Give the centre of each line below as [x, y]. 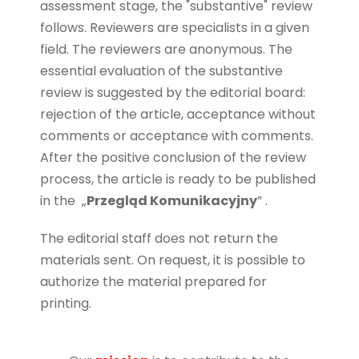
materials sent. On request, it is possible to [173, 260]
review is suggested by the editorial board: [173, 92]
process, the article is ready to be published [178, 179]
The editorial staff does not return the [159, 238]
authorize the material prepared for [153, 281]
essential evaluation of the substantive [161, 71]
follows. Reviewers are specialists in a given [175, 27]
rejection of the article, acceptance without [178, 114]
